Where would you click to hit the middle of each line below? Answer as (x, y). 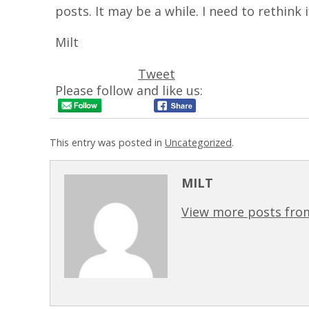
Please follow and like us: (129, 90)
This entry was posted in (107, 143)
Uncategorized (198, 143)
